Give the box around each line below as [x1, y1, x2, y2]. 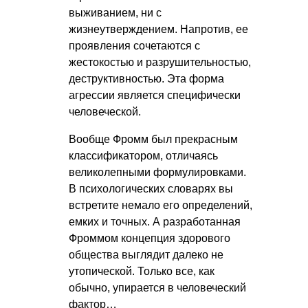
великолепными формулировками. [69, 166, 246, 179]
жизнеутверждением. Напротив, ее [69, 23, 248, 36]
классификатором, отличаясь [69, 150, 218, 162]
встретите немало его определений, [69, 199, 252, 212]
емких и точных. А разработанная [69, 216, 241, 228]
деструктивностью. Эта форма [69, 73, 224, 85]
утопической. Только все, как [69, 265, 214, 278]
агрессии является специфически [69, 89, 241, 102]
